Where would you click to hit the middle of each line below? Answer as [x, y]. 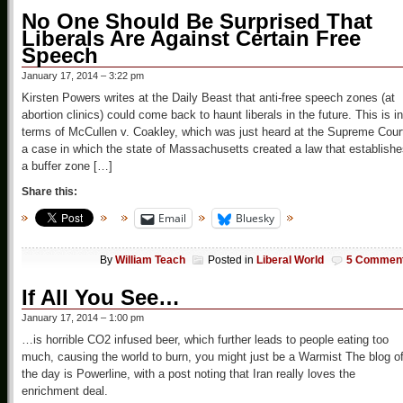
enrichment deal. [65, 390]
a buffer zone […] [67, 166]
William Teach [150, 260]
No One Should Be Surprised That [197, 22]
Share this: [49, 192]
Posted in [232, 260]
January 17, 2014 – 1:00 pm [83, 317]
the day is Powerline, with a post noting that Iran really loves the [188, 373]
